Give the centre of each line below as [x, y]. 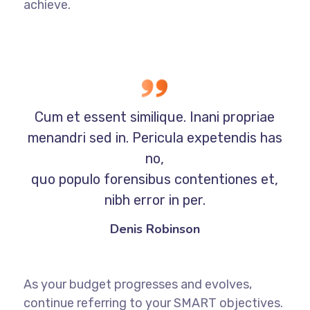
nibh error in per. [155, 200]
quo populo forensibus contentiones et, [155, 180]
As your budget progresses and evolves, [137, 285]
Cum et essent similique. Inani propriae [155, 117]
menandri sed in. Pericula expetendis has [155, 138]
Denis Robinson [155, 229]
